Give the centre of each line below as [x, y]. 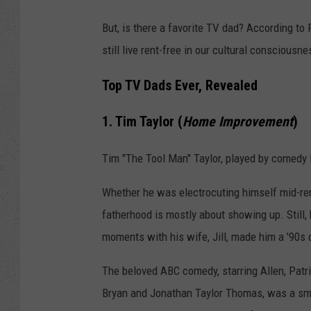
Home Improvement [238, 121]
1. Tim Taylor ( [142, 121]
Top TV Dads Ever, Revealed [180, 85]
